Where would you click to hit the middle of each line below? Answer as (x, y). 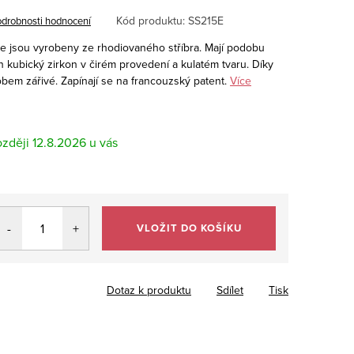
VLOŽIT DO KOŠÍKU (189, 228)
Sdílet (230, 290)
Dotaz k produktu (149, 290)
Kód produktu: (151, 20)
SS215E (206, 20)
